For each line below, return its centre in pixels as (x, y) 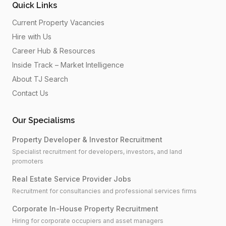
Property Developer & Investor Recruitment (87, 139)
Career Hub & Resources (54, 51)
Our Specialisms (43, 120)
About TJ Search (40, 79)
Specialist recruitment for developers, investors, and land (97, 152)
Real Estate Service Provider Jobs (72, 179)
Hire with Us (32, 37)
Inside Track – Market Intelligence (68, 65)
